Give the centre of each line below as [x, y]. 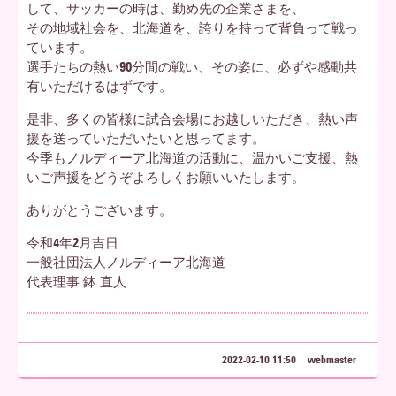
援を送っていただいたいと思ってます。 [146, 139]
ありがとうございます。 [99, 210]
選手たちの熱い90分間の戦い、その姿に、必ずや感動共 [192, 67]
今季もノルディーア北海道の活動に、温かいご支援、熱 [192, 158]
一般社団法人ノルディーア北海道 [126, 263]
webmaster [332, 359]
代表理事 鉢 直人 [76, 282]
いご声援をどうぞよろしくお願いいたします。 [166, 178]
